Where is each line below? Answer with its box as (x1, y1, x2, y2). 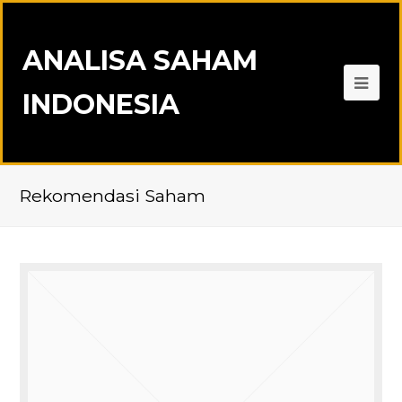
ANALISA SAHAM (22, 44, 258, 77)
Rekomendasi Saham (20, 185, 206, 206)
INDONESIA (22, 88, 180, 121)
